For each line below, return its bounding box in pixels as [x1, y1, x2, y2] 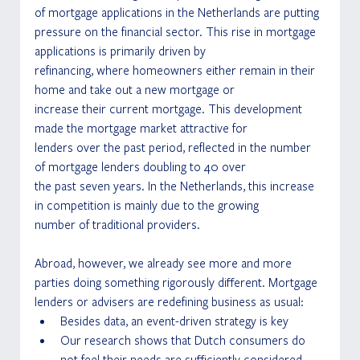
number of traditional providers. [34, 216, 200, 233]
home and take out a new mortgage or [34, 81, 235, 98]
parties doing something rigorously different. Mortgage [34, 274, 321, 291]
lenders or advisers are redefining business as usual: [34, 293, 307, 310]
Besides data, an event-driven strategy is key [59, 313, 292, 329]
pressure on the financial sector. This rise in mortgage [34, 23, 319, 40]
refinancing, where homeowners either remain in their [34, 62, 318, 79]
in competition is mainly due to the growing [34, 197, 259, 214]
